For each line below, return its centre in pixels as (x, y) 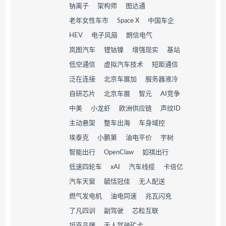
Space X (128, 21)
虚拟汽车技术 (124, 65)
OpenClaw (119, 153)
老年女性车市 (89, 21)
